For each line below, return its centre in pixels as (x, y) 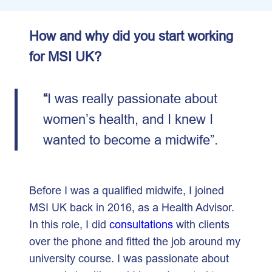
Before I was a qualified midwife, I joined (127, 190)
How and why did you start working (131, 36)
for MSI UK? (65, 57)
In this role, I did (69, 224)
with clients (201, 224)
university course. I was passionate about (129, 258)
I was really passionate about (132, 99)
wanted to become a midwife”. (132, 140)
